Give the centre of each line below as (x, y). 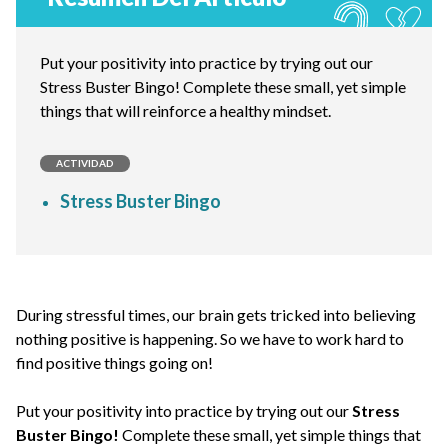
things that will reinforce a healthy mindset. (185, 110)
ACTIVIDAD (85, 163)
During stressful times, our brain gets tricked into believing (216, 314)
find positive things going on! (114, 362)
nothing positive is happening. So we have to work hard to (210, 338)
